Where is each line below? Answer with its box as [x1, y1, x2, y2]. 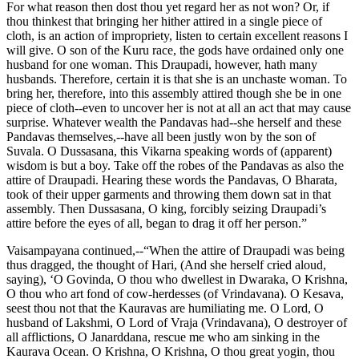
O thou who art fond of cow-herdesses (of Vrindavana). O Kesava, [6, 286, 344, 301]
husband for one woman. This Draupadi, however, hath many [6, 57, 317, 71]
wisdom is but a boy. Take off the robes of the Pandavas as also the [6, 158, 344, 172]
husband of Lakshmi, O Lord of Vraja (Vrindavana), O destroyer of [6, 315, 347, 329]
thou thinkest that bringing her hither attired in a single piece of [6, 14, 322, 28]
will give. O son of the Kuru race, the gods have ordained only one [6, 42, 344, 57]
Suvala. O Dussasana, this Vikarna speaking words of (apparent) [6, 143, 332, 158]
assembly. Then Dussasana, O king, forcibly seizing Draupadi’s [6, 201, 326, 216]
